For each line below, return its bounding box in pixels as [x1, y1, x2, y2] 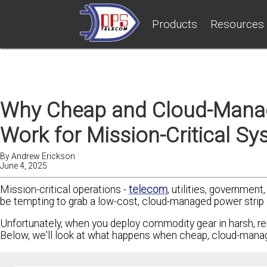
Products [152, 17, 198, 31]
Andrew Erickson [11, 151, 75, 161]
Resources [210, 17, 265, 31]
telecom [129, 183, 167, 195]
